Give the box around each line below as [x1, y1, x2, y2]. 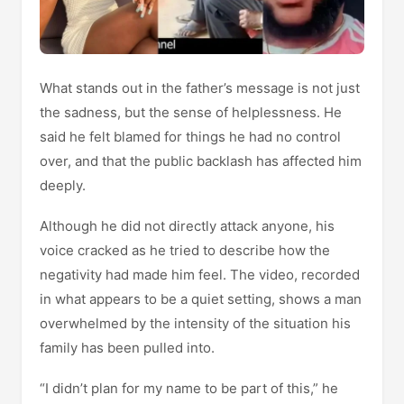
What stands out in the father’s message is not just [40, 78, 360, 96]
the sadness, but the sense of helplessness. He [40, 103, 342, 121]
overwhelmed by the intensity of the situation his [40, 314, 351, 332]
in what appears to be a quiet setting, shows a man [40, 289, 362, 308]
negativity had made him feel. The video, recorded [40, 265, 360, 283]
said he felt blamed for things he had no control [40, 127, 341, 145]
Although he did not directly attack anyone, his [40, 216, 335, 234]
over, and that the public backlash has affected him [40, 151, 362, 170]
